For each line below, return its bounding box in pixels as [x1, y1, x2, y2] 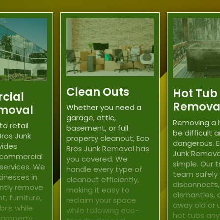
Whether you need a [66, 102, 141, 113]
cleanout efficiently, [66, 174, 139, 185]
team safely [173, 168, 218, 179]
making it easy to [66, 185, 130, 195]
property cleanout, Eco [66, 133, 149, 144]
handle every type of [66, 164, 142, 175]
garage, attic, [66, 112, 116, 123]
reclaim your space [66, 195, 136, 206]
